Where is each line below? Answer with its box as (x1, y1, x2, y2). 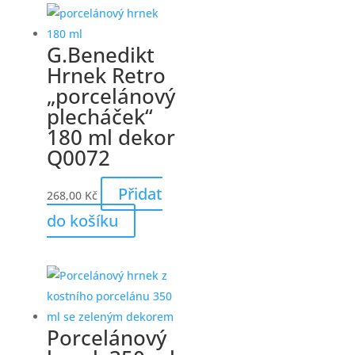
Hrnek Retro (46, 60, 166, 90)
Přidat (117, 182, 162, 204)
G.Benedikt (46, 40, 155, 69)
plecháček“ (46, 101, 153, 131)
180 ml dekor (46, 122, 175, 151)
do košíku (46, 209, 118, 231)
